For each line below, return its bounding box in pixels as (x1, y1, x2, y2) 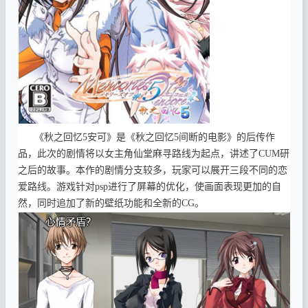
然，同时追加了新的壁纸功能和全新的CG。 (17, 197, 204, 208)
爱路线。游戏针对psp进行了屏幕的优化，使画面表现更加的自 (17, 181, 281, 192)
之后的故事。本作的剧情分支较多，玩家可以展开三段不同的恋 (17, 164, 287, 175)
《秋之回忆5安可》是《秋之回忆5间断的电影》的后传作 (17, 131, 275, 142)
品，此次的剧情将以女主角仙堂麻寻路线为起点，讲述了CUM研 (17, 148, 289, 159)
